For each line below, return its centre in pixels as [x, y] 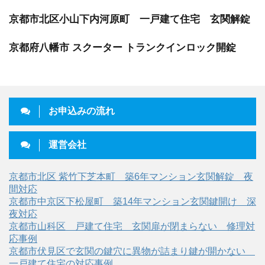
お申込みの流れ [82, 111]
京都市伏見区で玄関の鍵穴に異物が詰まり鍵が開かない [132, 251]
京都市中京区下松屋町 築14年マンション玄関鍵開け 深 [132, 202]
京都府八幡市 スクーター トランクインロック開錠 [122, 48]
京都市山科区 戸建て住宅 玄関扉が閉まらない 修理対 [132, 227]
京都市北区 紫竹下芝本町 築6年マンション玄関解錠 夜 [131, 177]
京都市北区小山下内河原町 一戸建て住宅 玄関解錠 [130, 20]
